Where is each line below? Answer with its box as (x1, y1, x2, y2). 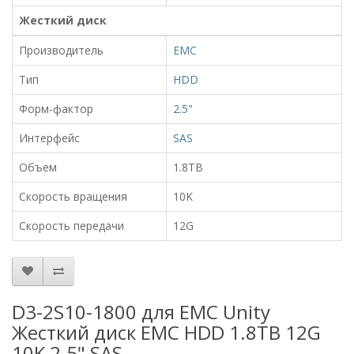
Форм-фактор (19, 100, 93, 116)
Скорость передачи (19, 217, 124, 233)
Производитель (19, 42, 104, 58)
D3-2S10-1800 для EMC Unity (12, 298, 270, 325)
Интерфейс (19, 130, 80, 145)
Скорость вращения (19, 188, 127, 204)
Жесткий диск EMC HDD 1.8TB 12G (12, 318, 321, 345)
